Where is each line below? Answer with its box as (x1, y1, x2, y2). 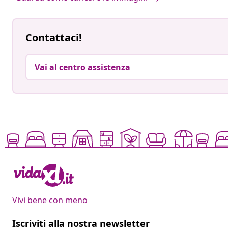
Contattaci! (25, 31, 82, 45)
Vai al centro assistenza (35, 62, 130, 73)
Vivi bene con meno (12, 194, 88, 206)
